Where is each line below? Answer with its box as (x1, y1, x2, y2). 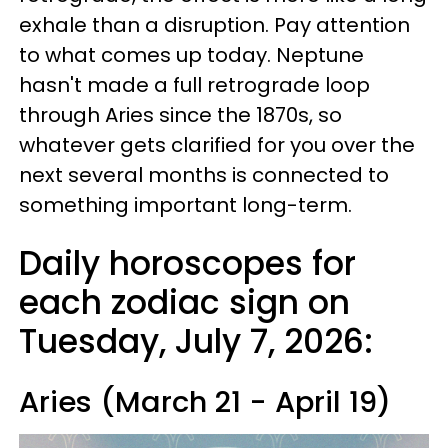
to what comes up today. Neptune (19, 41, 364, 69)
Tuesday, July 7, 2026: (19, 318, 373, 365)
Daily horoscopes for (19, 240, 356, 287)
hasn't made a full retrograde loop (19, 71, 370, 99)
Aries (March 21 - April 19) (19, 382, 391, 422)
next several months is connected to (19, 161, 389, 189)
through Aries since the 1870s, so (19, 101, 342, 129)
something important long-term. (19, 191, 352, 219)
